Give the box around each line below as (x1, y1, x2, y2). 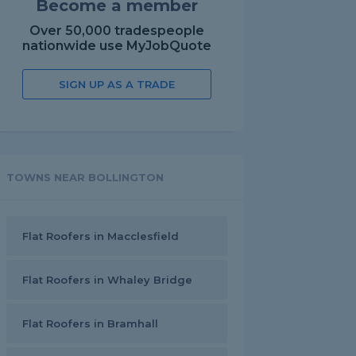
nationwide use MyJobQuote (22, 38, 211, 53)
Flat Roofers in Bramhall (22, 317, 158, 330)
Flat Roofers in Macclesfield (22, 230, 179, 242)
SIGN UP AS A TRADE (59, 78, 175, 91)
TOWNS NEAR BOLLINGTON (6, 171, 164, 184)
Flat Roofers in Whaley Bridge (22, 273, 192, 286)
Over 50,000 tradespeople (29, 23, 204, 38)
